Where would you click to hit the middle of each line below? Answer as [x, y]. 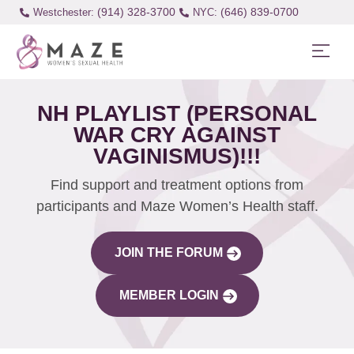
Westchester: [63, 12]
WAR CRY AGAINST [177, 134]
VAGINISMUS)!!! [177, 156]
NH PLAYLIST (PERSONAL [177, 113]
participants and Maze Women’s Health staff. [177, 206]
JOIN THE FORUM [169, 252]
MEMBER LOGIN [169, 295]
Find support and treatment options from [177, 185]
